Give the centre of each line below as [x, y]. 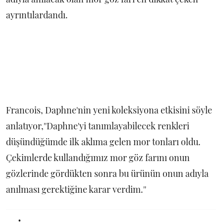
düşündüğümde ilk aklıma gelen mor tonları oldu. [103, 142]
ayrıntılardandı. [37, 15]
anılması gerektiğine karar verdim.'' [76, 190]
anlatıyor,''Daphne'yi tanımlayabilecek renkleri [98, 126]
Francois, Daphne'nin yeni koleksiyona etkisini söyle [109, 110]
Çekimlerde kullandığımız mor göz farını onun [98, 158]
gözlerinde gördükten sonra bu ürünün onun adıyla [107, 174]
